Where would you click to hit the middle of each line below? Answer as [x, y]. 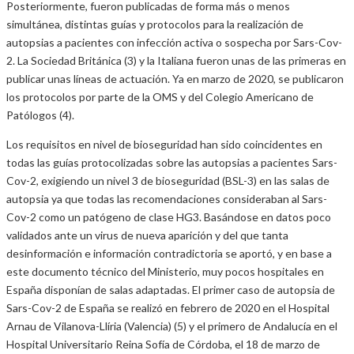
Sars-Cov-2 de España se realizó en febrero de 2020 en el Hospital [168, 308]
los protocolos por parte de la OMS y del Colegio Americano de [160, 97]
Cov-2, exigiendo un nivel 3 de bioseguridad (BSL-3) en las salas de [168, 181]
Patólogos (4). [40, 115]
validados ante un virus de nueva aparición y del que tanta [147, 235]
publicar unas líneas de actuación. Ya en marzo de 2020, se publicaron [175, 79]
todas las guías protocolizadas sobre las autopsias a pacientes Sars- [172, 163]
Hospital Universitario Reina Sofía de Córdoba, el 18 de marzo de [163, 345]
